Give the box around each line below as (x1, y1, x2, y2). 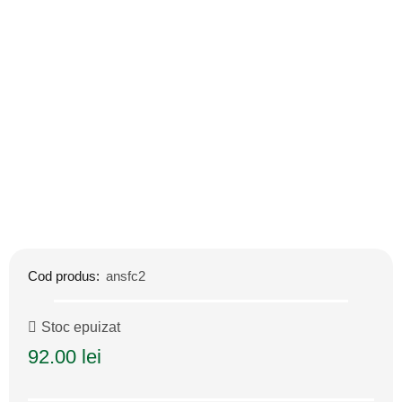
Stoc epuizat (41, 319, 120, 335)
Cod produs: (28, 268, 103, 284)
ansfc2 (106, 268, 145, 284)
